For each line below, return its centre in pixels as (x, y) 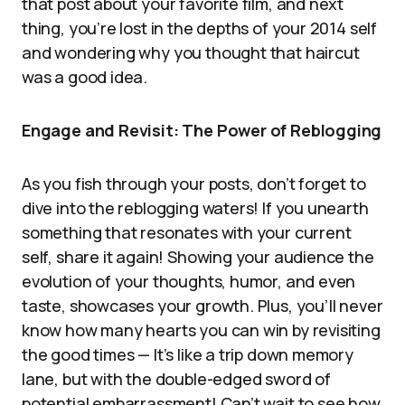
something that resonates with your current (187, 232)
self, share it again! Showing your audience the (198, 257)
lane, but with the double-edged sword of (176, 379)
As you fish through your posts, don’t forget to (194, 184)
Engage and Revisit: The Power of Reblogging (202, 130)
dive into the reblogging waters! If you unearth (195, 208)
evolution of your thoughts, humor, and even (189, 281)
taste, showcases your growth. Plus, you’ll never (202, 306)
